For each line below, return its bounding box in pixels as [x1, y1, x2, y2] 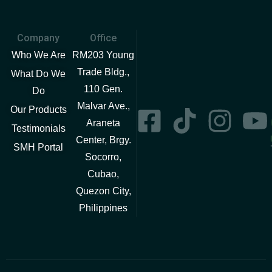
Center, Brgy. [75, 135, 131, 145]
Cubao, [87, 169, 120, 179]
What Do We [11, 69, 66, 79]
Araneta [86, 118, 121, 128]
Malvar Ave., [76, 101, 130, 111]
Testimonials [11, 123, 66, 134]
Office [90, 32, 117, 44]
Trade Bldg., [77, 67, 130, 77]
